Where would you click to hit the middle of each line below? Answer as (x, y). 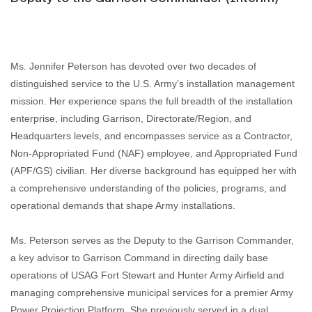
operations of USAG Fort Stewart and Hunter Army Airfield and (147, 275)
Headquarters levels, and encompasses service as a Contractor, (151, 136)
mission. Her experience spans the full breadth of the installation (151, 101)
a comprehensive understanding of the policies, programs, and (148, 188)
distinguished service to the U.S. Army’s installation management (153, 84)
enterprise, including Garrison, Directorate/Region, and (131, 119)
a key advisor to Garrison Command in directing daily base (139, 258)
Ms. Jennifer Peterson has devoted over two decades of (133, 67)
